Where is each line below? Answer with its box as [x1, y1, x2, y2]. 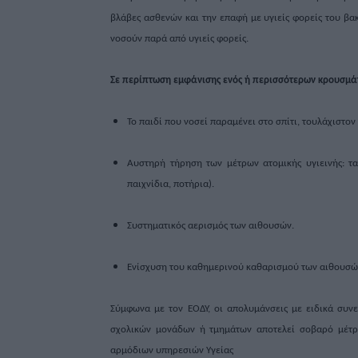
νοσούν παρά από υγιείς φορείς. [110, 34, 249, 45]
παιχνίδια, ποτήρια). [127, 179, 214, 190]
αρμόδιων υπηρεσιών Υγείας [110, 345, 233, 356]
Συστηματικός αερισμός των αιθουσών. [127, 221, 294, 232]
